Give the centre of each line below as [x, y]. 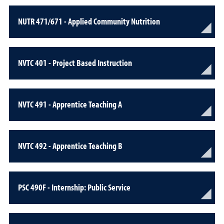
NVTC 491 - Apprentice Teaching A [70, 104]
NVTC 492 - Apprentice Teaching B [70, 145]
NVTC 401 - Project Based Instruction [75, 62]
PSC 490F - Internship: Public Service [74, 187]
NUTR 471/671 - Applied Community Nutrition [89, 21]
